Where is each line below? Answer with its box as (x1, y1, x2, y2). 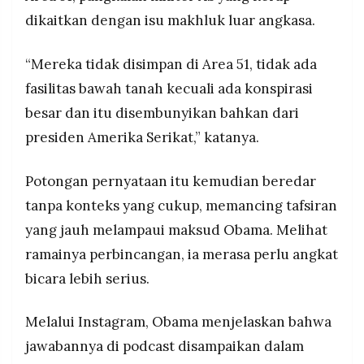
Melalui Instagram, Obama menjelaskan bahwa (25, 313, 331, 331)
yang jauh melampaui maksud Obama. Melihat (25, 220, 327, 239)
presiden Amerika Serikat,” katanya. (25, 128, 259, 146)
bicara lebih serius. (25, 269, 149, 288)
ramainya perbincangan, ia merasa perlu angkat (25, 245, 338, 263)
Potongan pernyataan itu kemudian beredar (25, 171, 316, 190)
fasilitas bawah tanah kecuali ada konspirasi (25, 79, 313, 97)
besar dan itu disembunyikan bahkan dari (25, 103, 299, 122)
